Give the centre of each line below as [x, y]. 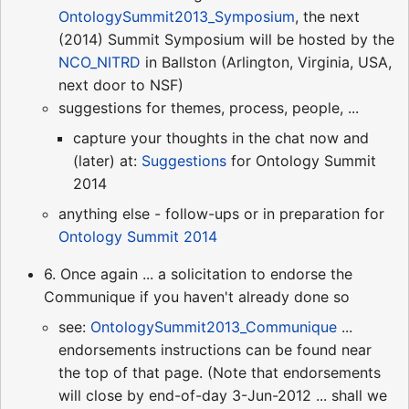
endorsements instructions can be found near [215, 349]
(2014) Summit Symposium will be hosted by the [226, 39]
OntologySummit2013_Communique [214, 326]
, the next [327, 16]
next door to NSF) [121, 84]
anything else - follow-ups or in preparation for [221, 213]
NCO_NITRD [100, 62]
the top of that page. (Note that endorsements [220, 372]
